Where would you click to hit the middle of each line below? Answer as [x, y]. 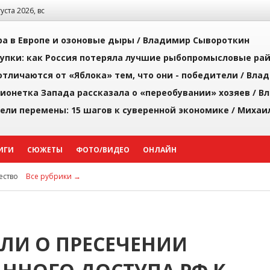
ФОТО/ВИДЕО [103, 150]
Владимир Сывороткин [196, 40]
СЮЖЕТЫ [45, 150]
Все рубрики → [53, 176]
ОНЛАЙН [160, 150]
